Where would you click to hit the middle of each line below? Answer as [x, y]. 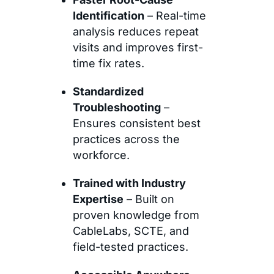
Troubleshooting [117, 107]
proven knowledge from [136, 215]
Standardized [108, 91]
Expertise [98, 199]
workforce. [101, 155]
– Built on [149, 199]
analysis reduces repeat [135, 31]
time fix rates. [108, 63]
